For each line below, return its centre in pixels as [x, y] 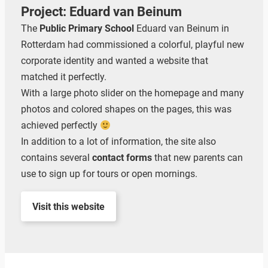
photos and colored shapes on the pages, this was [126, 109]
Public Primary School [86, 29]
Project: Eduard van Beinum [101, 12]
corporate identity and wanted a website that [114, 61]
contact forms [122, 158]
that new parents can [197, 158]
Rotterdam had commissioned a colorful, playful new [132, 45]
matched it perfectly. [63, 77]
